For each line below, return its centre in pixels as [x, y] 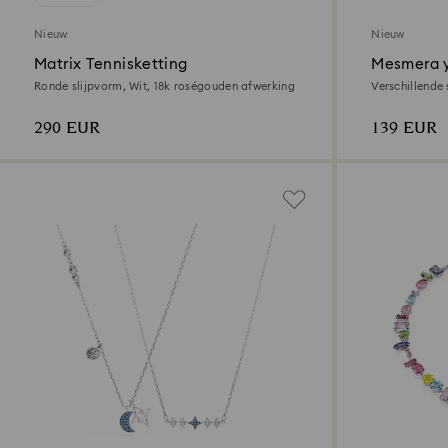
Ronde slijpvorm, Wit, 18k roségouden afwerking [164, 87]
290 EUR [67, 129]
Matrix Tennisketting [111, 65]
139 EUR [404, 129]
